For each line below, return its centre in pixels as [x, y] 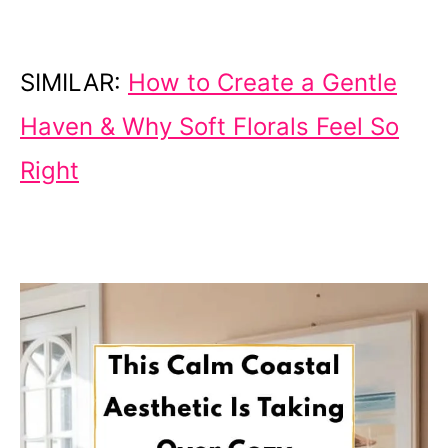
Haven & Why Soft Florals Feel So [209, 126]
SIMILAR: [74, 82]
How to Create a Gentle [262, 82]
